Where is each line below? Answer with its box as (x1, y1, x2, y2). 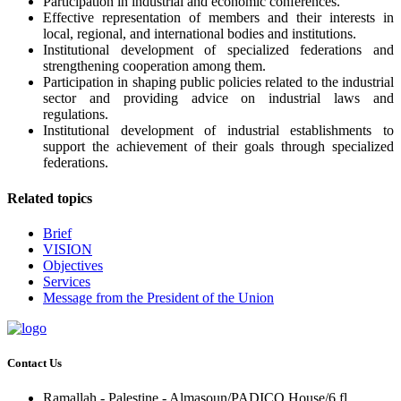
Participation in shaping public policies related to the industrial (43, 74, 394, 90)
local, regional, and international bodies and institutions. (43, 26, 356, 42)
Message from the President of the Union (43, 289, 274, 305)
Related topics (7, 190, 92, 206)
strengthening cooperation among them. (43, 58, 266, 74)
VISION (43, 241, 92, 257)
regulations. (43, 107, 108, 123)
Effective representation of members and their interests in (43, 10, 394, 26)
